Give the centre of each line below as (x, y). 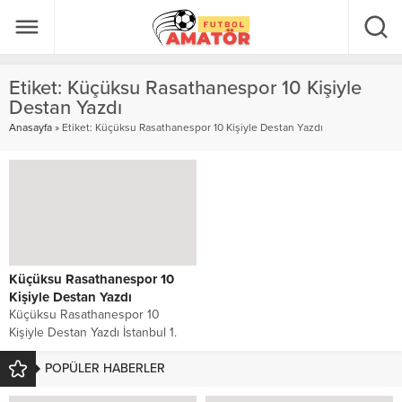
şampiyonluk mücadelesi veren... (99, 368)
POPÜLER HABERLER (105, 368)
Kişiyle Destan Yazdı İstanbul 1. (93, 332)
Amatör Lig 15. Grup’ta (70, 350)
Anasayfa (31, 127)
